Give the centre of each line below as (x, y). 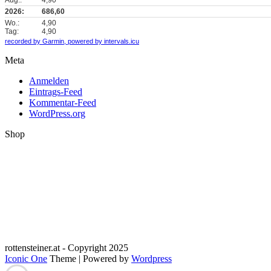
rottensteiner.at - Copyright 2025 (67, 248)
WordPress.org (57, 114)
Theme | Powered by (89, 259)
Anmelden (49, 81)
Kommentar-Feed (63, 103)
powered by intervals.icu (103, 41)
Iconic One (26, 259)
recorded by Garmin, (35, 41)
